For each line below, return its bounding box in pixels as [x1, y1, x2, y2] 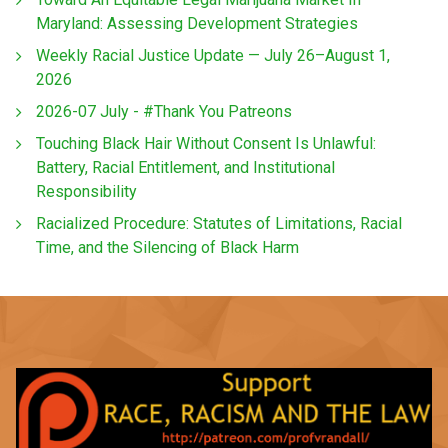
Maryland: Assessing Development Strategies [36, 13, 358, 33]
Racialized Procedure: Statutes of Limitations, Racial [36, 213, 402, 233]
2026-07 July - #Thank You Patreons [36, 101, 292, 121]
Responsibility [36, 181, 137, 201]
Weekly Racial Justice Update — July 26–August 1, [36, 45, 390, 65]
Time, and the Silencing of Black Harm [36, 237, 299, 257]
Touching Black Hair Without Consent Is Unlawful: [36, 133, 376, 153]
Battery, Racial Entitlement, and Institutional [36, 157, 335, 177]
